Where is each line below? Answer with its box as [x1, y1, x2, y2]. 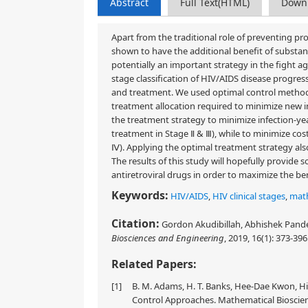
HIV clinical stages [212, 190, 285, 202]
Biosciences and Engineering [111, 232, 224, 244]
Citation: [111, 216, 159, 231]
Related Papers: [111, 256, 197, 272]
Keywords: [111, 188, 168, 203]
